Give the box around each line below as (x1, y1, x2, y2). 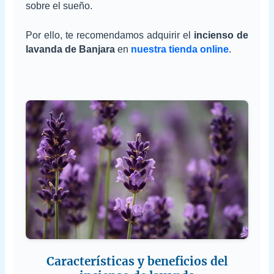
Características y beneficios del (46, 253, 228, 268)
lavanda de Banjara (26, 44, 116, 55)
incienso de (193, 30, 248, 41)
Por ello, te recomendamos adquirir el (26, 30, 194, 41)
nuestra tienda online (131, 44, 229, 55)
